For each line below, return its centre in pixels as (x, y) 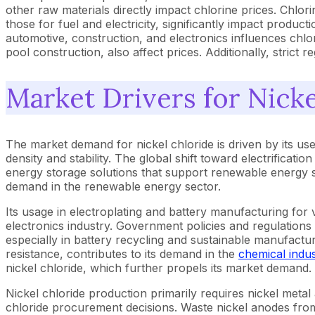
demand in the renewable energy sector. (113, 186)
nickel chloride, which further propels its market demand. (159, 268)
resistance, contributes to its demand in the (122, 253)
